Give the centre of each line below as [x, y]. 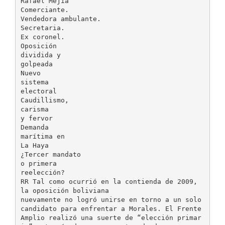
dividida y [40, 55]
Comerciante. [44, 10]
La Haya [34, 145]
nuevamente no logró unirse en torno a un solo [111, 199]
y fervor [36, 118]
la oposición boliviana [65, 190]
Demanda [34, 127]
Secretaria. [42, 28]
